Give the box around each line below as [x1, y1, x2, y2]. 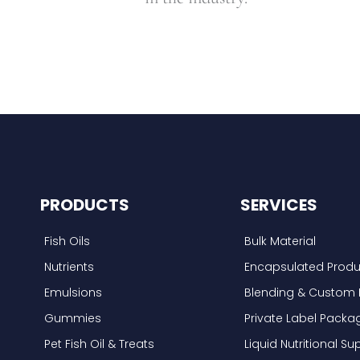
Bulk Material [243, 232, 316, 249]
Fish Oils [44, 232, 90, 249]
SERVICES [239, 193, 317, 216]
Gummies [44, 309, 101, 326]
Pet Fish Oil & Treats [44, 335, 154, 352]
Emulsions [44, 284, 102, 301]
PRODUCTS [40, 193, 129, 216]
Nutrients [44, 258, 94, 275]
